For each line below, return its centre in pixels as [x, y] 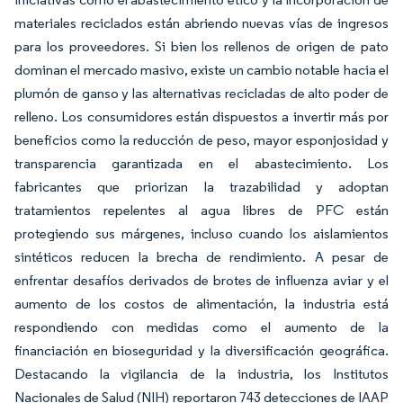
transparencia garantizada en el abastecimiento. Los [201, 163]
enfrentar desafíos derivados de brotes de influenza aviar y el [201, 280]
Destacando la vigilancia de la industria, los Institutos [201, 374]
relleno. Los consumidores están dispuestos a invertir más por [201, 116]
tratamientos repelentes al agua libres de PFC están [201, 210]
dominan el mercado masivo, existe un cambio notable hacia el [201, 70]
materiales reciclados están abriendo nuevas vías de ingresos [201, 23]
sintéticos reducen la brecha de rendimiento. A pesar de [201, 257]
